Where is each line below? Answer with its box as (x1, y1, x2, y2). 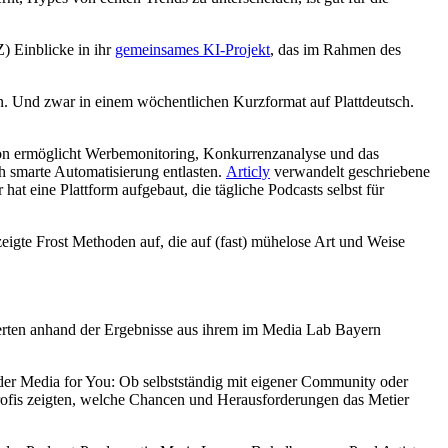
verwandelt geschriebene (270, 163, 430, 181)
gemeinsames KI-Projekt (115, 41, 270, 59)
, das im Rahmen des (270, 41, 401, 59)
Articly (226, 163, 270, 181)
